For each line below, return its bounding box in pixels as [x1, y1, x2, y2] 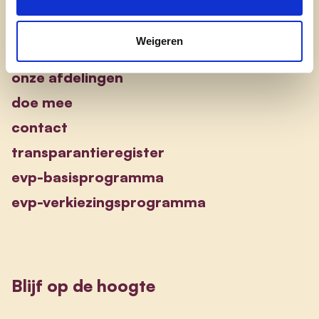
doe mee [11, 93, 73, 112]
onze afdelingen [11, 68, 123, 87]
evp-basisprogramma [11, 168, 164, 187]
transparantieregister [11, 143, 164, 162]
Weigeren [136, 35, 183, 47]
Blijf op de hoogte [11, 275, 155, 297]
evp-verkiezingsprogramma [11, 193, 206, 211]
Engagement [11, 26, 113, 48]
